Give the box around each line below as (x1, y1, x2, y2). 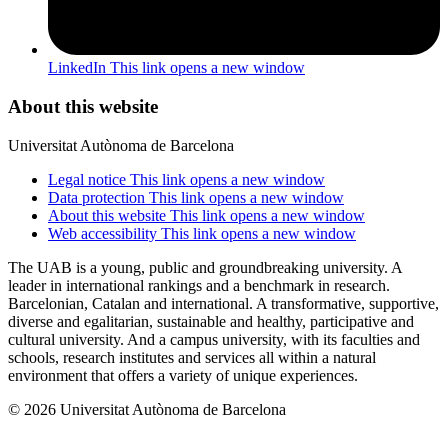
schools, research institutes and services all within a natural (8, 348, 376, 366)
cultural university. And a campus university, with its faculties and (8, 330, 420, 348)
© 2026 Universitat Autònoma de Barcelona (8, 400, 286, 418)
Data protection (48, 188, 149, 206)
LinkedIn (48, 59, 110, 77)
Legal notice (48, 170, 130, 188)
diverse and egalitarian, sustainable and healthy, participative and (8, 312, 414, 330)
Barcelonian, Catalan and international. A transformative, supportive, (8, 294, 439, 312)
